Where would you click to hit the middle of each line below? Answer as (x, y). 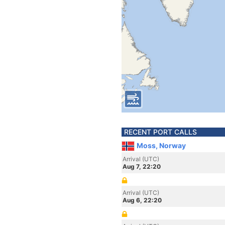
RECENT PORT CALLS (160, 132)
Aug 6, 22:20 (142, 200)
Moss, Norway (161, 145)
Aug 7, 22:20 (142, 166)
